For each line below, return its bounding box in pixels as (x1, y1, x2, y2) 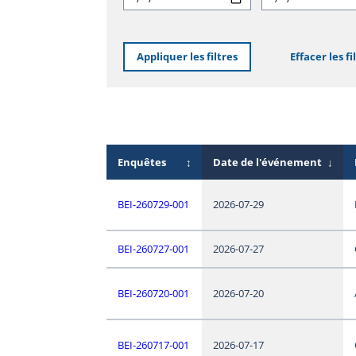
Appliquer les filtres (136, 49, 238, 64)
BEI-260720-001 (117, 285, 189, 300)
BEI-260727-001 (117, 241, 189, 256)
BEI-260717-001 (117, 337, 189, 352)
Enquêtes (117, 154, 166, 169)
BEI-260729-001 (117, 196, 189, 211)
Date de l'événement (212, 154, 322, 169)
